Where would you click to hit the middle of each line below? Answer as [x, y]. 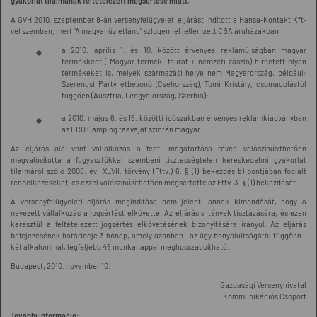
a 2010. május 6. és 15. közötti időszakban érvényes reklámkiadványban [184, 118]
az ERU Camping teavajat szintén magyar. [132, 129]
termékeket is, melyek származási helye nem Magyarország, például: [184, 73]
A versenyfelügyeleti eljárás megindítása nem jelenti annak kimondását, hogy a [158, 201]
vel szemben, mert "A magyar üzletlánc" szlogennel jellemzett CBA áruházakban [145, 31]
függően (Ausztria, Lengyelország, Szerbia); [135, 95]
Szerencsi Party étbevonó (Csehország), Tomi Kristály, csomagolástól [184, 84]
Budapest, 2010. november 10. [60, 266]
